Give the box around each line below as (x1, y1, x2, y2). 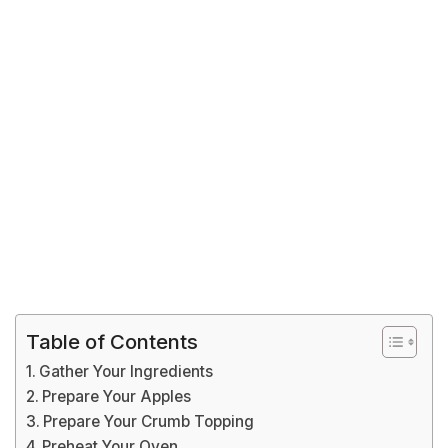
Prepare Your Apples (42, 387, 192, 406)
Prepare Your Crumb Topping (43, 412, 255, 431)
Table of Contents (26, 328, 198, 354)
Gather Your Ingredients (39, 362, 214, 381)
